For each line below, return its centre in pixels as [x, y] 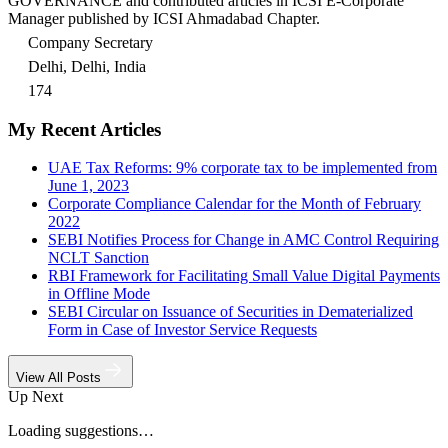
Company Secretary [90, 42]
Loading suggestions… [81, 431]
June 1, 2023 [88, 186]
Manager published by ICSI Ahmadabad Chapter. [164, 18]
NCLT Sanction [98, 258]
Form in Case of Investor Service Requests [182, 330]
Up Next [35, 397]
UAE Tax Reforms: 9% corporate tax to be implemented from [242, 168]
